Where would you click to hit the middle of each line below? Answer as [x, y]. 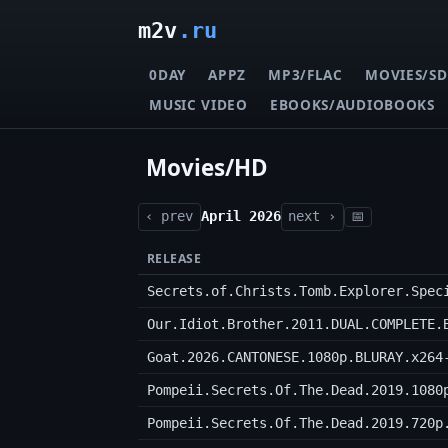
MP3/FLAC [305, 74]
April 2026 [240, 216]
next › [312, 216]
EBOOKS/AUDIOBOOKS [352, 104]
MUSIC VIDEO [198, 104]
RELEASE [174, 259]
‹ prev [169, 216]
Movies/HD [207, 167]
